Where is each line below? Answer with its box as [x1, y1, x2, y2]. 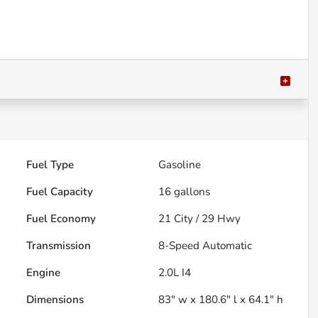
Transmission [26, 238, 92, 253]
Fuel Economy [26, 212, 97, 226]
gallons [171, 185, 211, 199]
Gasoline [158, 158, 202, 172]
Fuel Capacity [26, 185, 94, 199]
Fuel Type [26, 158, 75, 172]
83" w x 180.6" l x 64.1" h [158, 292, 284, 307]
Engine [26, 265, 61, 280]
